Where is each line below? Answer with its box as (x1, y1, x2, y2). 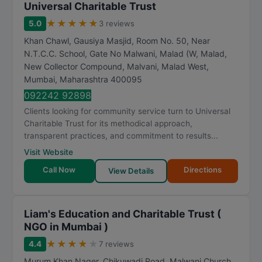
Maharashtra (60, 74, 108, 84)
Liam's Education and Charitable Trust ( (24, 208, 221, 220)
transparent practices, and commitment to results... (24, 131, 218, 140)
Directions (184, 165, 222, 174)
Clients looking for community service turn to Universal (24, 106, 230, 116)
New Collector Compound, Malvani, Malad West (24, 61, 206, 71)
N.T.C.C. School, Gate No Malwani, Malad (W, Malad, (24, 49, 227, 58)
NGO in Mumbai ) (24, 220, 108, 233)
